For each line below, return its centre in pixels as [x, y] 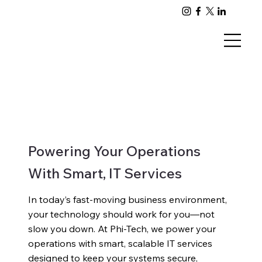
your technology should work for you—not [121, 214]
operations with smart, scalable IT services [120, 243]
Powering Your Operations [114, 151]
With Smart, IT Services [105, 173]
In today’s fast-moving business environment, [127, 199]
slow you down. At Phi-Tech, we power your [122, 228]
